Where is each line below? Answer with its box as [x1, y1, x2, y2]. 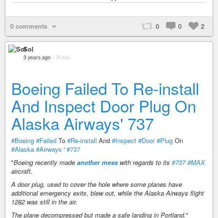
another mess [77, 158, 118, 167]
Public [56, 54, 70, 61]
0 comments [10, 21, 47, 31]
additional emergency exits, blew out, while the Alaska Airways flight [11, 188, 204, 198]
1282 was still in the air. [11, 197, 77, 206]
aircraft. [11, 166, 33, 176]
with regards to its [118, 158, 172, 167]
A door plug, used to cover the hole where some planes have [11, 180, 182, 189]
